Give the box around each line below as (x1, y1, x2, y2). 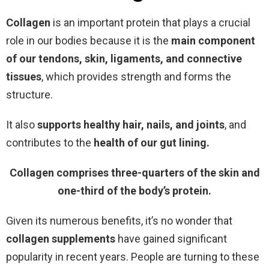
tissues (6, 70, 41, 83)
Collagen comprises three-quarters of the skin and (9, 166, 260, 179)
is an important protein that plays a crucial (50, 16, 250, 29)
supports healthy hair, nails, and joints (37, 118, 225, 131)
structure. (6, 88, 53, 101)
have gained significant (115, 232, 227, 245)
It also (6, 118, 37, 131)
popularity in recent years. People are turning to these (6, 250, 259, 263)
